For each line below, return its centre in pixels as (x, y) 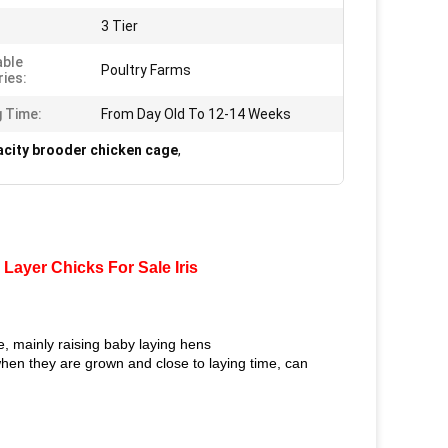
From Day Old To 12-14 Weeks (196, 114)
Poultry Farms (146, 70)
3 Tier (119, 26)
